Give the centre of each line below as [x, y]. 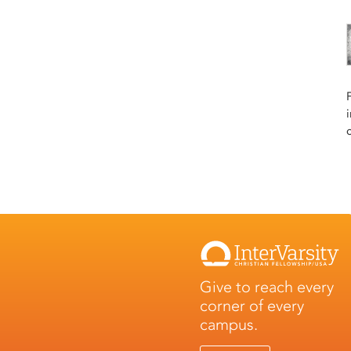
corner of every [252, 305]
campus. [229, 324]
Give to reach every [267, 286]
